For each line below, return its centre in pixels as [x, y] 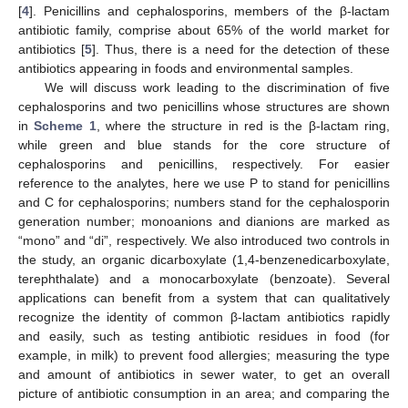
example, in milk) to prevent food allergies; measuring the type [204, 356]
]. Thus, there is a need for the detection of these [241, 50]
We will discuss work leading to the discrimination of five [217, 88]
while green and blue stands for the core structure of [204, 145]
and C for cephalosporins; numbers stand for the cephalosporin [204, 203]
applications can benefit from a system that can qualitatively [204, 298]
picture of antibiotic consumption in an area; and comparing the [204, 394]
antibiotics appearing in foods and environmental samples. [186, 69]
